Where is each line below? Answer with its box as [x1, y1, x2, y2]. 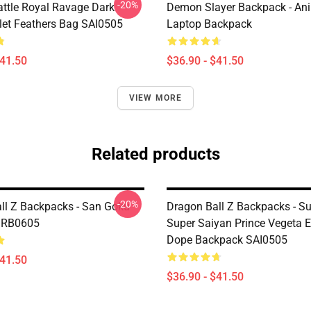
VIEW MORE [128, 93, 183, 103]
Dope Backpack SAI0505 [167, 233, 287, 246]
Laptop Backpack [167, 17, 252, 31]
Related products [91, 144, 220, 164]
